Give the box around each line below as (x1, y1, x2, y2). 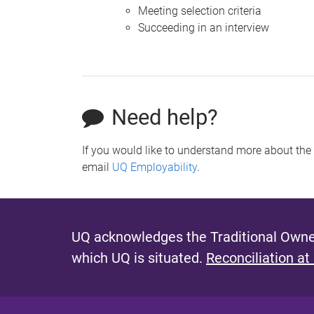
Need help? (111, 104, 219, 130)
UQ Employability (112, 160, 197, 174)
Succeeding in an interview (138, 20, 269, 34)
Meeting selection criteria (138, 4, 261, 18)
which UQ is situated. (71, 249, 206, 266)
